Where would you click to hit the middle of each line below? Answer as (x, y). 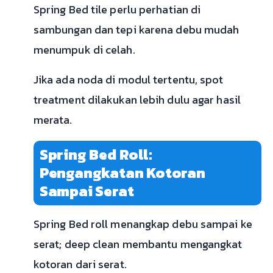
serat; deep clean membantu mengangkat (138, 244)
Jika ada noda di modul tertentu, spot (128, 80)
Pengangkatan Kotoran (122, 173)
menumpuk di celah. (84, 50)
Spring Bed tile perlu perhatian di (117, 10)
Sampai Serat (87, 191)
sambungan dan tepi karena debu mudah (136, 30)
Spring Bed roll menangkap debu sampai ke (143, 224)
